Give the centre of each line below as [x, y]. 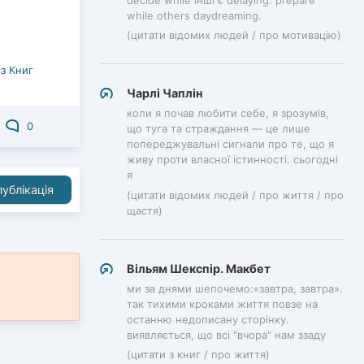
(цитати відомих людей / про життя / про [235, 195]
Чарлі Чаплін [165, 93]
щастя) [145, 210]
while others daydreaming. [194, 16]
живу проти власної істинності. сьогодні [232, 160]
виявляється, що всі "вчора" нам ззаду [226, 334]
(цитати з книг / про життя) [198, 354]
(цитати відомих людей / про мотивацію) [234, 35]
